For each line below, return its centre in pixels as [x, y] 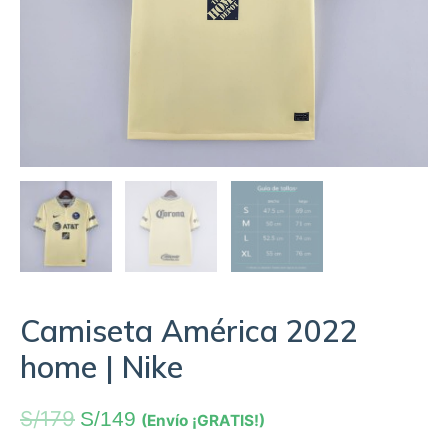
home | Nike [101, 367]
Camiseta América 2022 [189, 331]
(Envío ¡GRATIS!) [203, 421]
